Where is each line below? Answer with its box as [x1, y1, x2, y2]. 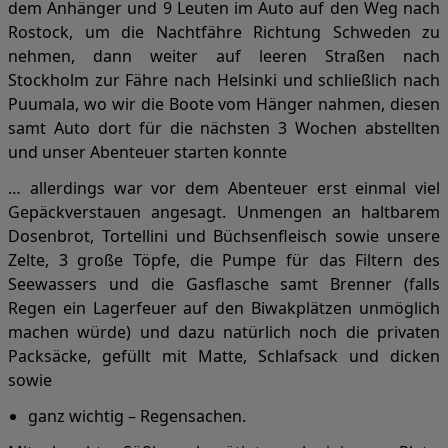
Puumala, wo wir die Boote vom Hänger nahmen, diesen [8, 93, 440, 115]
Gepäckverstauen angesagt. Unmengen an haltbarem [8, 201, 440, 223]
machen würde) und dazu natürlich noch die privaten [8, 321, 440, 343]
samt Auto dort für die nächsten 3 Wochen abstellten [8, 117, 440, 139]
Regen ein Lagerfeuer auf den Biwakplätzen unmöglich [8, 297, 440, 319]
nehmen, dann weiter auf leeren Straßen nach [8, 45, 440, 67]
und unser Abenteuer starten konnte [8, 141, 287, 163]
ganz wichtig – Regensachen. [28, 405, 246, 427]
